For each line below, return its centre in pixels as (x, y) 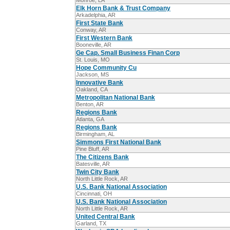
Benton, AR (90, 104)
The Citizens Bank (102, 157)
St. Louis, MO (93, 60)
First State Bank (100, 23)
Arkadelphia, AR (96, 15)
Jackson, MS (92, 75)
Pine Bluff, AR (93, 149)
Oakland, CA (92, 90)
